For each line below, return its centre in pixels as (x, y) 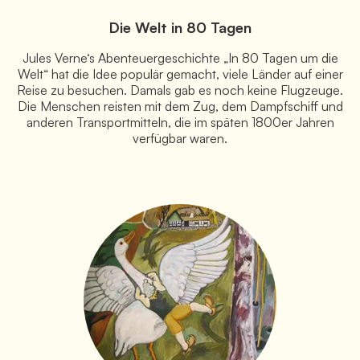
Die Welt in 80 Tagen (180, 27)
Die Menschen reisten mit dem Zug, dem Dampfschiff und (180, 106)
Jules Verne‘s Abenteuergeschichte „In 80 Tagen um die (180, 57)
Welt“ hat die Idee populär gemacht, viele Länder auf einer (180, 74)
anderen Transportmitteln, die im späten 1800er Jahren (180, 122)
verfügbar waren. (180, 138)
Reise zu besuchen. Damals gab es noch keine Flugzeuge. (180, 90)
